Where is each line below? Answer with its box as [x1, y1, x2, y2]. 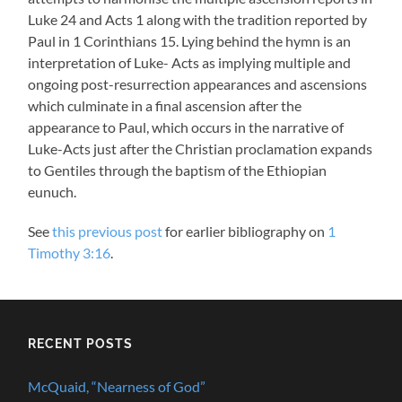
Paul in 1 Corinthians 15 [28, 32, 177, 50]
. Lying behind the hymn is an [176, 32, 352, 50]
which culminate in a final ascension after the [28, 97, 302, 115]
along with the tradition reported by [144, 11, 368, 29]
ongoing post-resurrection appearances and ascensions [28, 75, 368, 93]
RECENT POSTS [28, 336, 134, 352]
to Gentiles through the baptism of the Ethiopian [28, 162, 328, 179]
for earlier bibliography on [162, 223, 328, 240]
